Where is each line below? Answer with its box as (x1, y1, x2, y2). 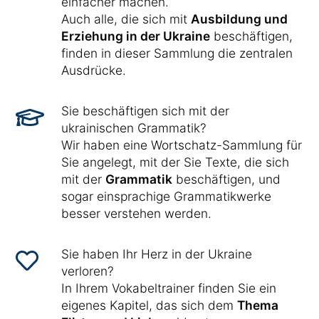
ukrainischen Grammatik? (61, 120, 206, 135)
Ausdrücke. (61, 63, 126, 78)
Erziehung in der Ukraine (61, 28, 210, 43)
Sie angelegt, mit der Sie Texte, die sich (61, 155, 289, 169)
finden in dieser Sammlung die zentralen (61, 46, 293, 61)
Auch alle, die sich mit (61, 11, 191, 26)
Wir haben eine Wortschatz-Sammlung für (61, 137, 302, 152)
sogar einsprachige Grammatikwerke (61, 189, 271, 204)
